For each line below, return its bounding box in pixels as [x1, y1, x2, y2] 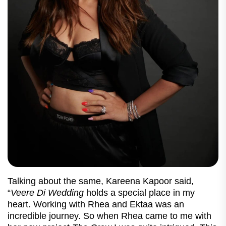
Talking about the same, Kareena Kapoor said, [8, 176, 194, 187]
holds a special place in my [84, 188, 195, 198]
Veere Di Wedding [11, 188, 84, 198]
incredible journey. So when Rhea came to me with [8, 211, 211, 221]
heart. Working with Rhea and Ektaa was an [8, 199, 184, 210]
